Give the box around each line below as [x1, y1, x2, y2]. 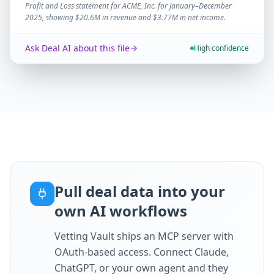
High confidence [194, 42, 249, 53]
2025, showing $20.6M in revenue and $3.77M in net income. [25, 12, 226, 23]
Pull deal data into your [54, 180, 225, 201]
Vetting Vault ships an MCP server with [54, 229, 234, 243]
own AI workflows [54, 200, 187, 221]
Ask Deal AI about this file [25, 42, 130, 54]
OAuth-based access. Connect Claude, [54, 245, 229, 259]
